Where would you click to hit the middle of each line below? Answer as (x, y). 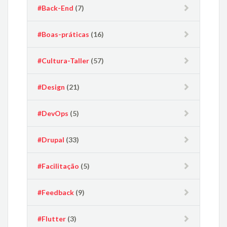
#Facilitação (59, 166)
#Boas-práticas (64, 34)
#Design (51, 87)
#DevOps (53, 113)
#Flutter (52, 218)
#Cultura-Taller (64, 60)
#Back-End (56, 8)
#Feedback (56, 192)
